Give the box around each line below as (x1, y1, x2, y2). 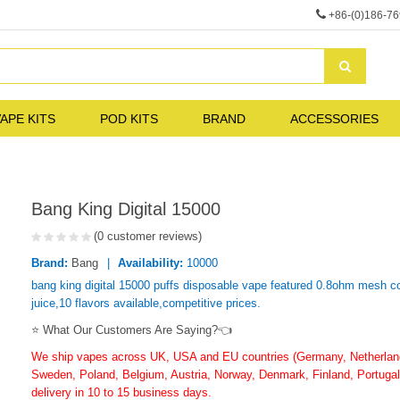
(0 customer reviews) (94, 229, 202, 243)
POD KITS (100, 111, 158, 126)
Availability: (118, 255, 183, 270)
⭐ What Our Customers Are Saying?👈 (31, 322, 232, 337)
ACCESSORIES (290, 111, 379, 126)
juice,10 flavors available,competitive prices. (31, 296, 261, 310)
